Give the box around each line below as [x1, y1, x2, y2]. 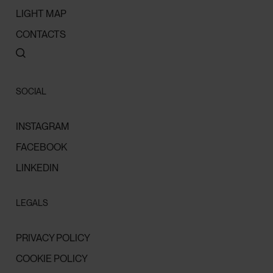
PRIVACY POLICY [16, 232, 91, 244]
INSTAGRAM [16, 120, 70, 132]
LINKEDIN [16, 161, 59, 174]
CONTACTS [16, 28, 66, 40]
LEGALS [16, 197, 49, 208]
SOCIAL [16, 86, 47, 96]
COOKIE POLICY [16, 252, 88, 264]
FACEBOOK [16, 141, 68, 153]
